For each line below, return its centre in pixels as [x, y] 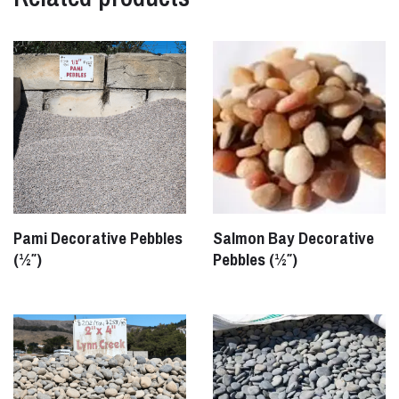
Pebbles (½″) [255, 259]
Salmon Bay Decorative [293, 238]
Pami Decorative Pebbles [98, 238]
